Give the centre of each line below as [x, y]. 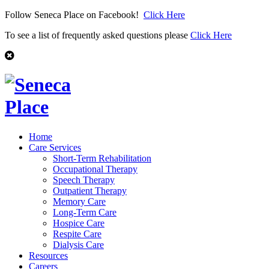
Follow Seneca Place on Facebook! [74, 15]
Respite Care [77, 234]
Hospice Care [79, 223]
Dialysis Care [78, 244]
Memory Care [79, 201]
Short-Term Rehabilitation [102, 158]
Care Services [55, 147]
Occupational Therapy [95, 169]
